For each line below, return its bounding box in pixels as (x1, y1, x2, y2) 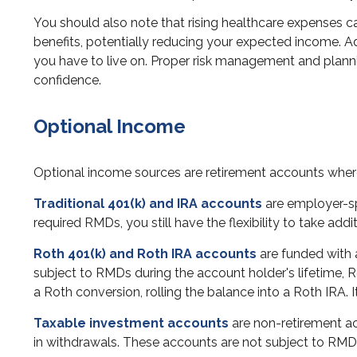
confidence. (33, 73, 101, 88)
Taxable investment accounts (33, 316, 229, 331)
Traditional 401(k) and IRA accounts (33, 196, 262, 212)
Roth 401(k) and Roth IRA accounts (33, 246, 257, 262)
